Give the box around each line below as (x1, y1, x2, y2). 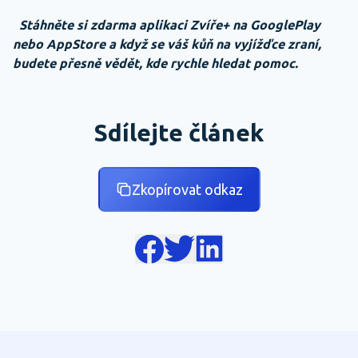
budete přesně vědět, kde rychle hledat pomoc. (13, 55, 298, 70)
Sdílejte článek (94, 118, 264, 146)
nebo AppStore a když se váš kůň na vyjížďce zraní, (13, 36, 321, 51)
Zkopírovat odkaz (131, 181, 243, 197)
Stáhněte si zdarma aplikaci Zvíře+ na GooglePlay (19, 17, 320, 32)
